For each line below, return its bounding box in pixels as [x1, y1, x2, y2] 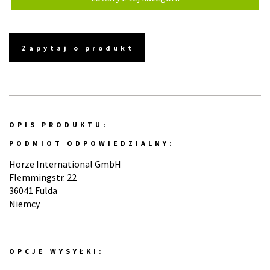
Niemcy [9, 198, 40, 210]
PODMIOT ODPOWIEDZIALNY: [9, 139, 175, 148]
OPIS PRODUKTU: [9, 120, 108, 129]
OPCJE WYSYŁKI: [9, 246, 104, 256]
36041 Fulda [9, 184, 57, 196]
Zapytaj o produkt [22, 43, 134, 52]
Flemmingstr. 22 [9, 171, 77, 183]
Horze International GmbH [9, 158, 121, 170]
